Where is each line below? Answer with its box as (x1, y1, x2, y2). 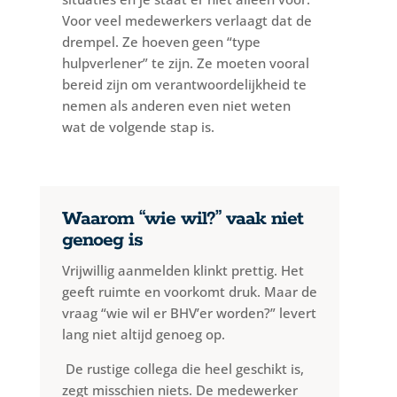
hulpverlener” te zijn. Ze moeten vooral (61, 53, 309, 72)
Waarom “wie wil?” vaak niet (61, 206, 303, 231)
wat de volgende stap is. (61, 117, 214, 136)
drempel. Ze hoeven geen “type (61, 32, 261, 51)
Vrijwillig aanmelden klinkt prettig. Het (61, 261, 304, 279)
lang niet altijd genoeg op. (61, 324, 225, 343)
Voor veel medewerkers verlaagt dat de (61, 11, 312, 29)
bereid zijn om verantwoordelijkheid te (61, 74, 307, 93)
